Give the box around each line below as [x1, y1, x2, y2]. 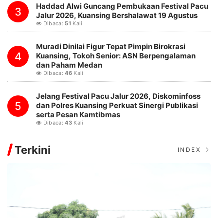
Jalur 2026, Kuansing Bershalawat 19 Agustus [36, 10, 198, 20]
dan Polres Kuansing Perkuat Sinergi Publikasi [36, 100, 198, 110]
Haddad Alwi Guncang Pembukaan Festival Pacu [36, 1, 208, 11]
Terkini [15, 143, 51, 156]
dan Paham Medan [36, 60, 102, 70]
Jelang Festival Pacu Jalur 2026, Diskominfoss [36, 91, 200, 101]
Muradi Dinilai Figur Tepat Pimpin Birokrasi [36, 41, 185, 51]
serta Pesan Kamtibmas [36, 109, 120, 119]
